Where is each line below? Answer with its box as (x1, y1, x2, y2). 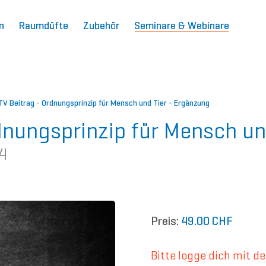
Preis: (151, 214, 179, 229)
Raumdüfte (19, 19, 68, 32)
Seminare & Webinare (134, 19, 229, 32)
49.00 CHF (181, 214, 233, 229)
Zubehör (83, 19, 119, 32)
